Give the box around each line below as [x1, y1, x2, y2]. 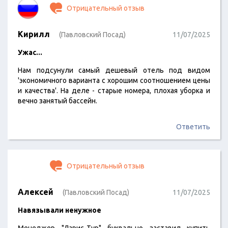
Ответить [176, 123, 210, 131]
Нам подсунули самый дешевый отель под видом [18, 66, 210, 74]
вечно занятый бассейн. [18, 97, 97, 105]
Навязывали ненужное [18, 206, 101, 214]
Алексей [18, 187, 53, 196]
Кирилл [18, 30, 50, 39]
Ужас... [18, 48, 42, 56]
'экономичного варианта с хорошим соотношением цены [18, 76, 210, 84]
